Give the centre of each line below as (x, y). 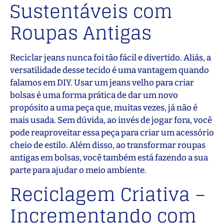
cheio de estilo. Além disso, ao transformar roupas (108, 145)
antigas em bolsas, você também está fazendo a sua (109, 157)
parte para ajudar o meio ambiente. (78, 170)
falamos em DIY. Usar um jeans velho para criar (102, 82)
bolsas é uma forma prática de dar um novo (94, 95)
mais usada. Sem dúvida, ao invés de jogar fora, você (111, 120)
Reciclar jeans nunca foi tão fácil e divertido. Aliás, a (110, 57)
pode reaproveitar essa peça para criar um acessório (112, 132)
